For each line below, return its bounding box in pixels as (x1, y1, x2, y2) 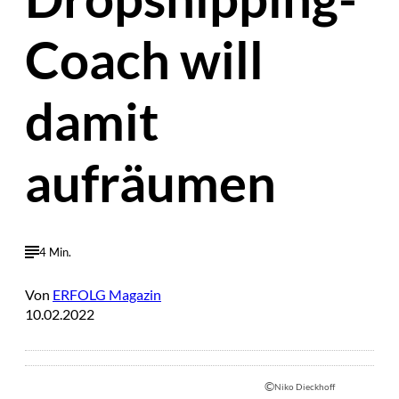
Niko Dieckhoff (274, 380, 335, 392)
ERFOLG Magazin (53, 286, 161, 304)
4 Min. (39, 244, 71, 259)
